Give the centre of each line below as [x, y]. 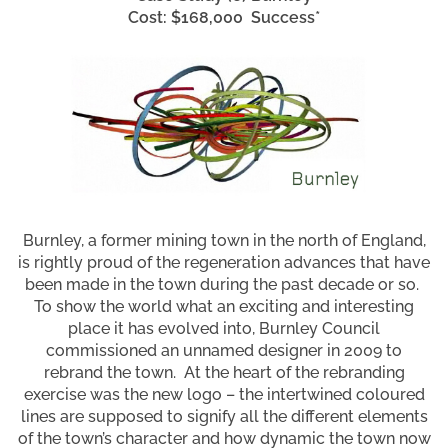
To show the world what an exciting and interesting [224, 307]
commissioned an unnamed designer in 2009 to [224, 351]
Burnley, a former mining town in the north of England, [224, 241]
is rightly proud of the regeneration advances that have [224, 263]
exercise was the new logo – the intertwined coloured [224, 395]
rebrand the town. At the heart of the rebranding [224, 373]
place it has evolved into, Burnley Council [224, 329]
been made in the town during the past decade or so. [224, 285]
